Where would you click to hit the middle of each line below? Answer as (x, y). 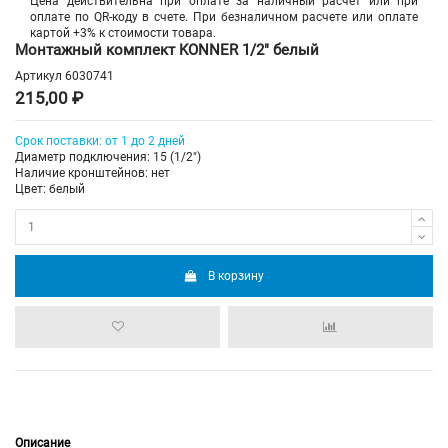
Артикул (38, 76)
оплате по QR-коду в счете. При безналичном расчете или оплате (224, 16)
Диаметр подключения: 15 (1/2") (108, 157)
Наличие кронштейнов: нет (92, 173)
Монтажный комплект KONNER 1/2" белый (167, 49)
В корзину (236, 275)
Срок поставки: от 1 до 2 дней (100, 141)
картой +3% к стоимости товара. (123, 32)
